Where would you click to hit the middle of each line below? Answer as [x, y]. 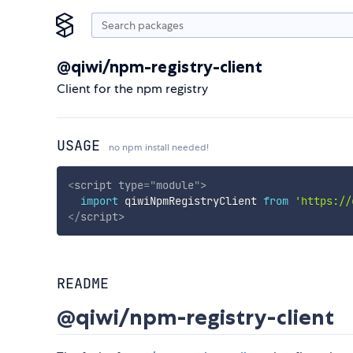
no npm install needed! [159, 147]
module [175, 185]
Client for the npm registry [132, 89]
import [99, 201]
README [83, 284]
